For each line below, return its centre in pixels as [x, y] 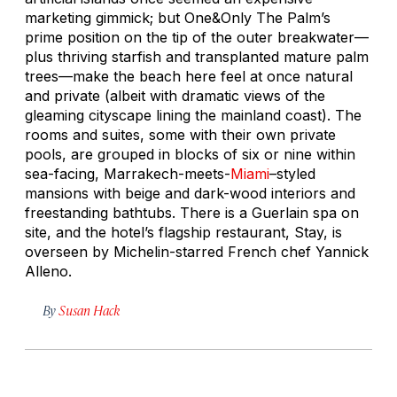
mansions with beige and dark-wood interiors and [190, 193]
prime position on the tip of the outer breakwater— [197, 37]
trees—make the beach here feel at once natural [189, 76]
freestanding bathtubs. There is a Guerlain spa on [192, 212]
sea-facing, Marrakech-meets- [128, 173]
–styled [292, 173]
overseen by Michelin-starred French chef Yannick [197, 251]
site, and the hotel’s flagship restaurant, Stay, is [183, 232]
